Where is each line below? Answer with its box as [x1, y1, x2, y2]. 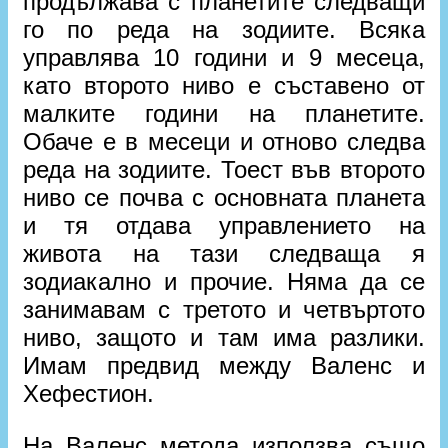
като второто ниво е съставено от [23, 71, 425, 99]
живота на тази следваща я [23, 239, 425, 267]
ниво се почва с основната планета [23, 183, 425, 211]
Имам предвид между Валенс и [23, 351, 425, 379]
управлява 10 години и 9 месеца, [23, 43, 425, 71]
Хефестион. [23, 379, 155, 407]
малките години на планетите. [23, 99, 425, 127]
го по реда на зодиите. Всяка [23, 15, 425, 43]
